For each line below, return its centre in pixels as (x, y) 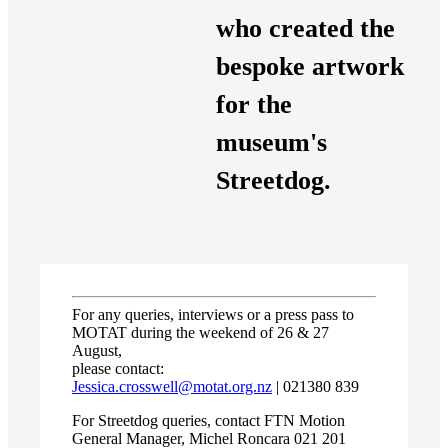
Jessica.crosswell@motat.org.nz (172, 386)
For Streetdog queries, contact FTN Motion (208, 420)
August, (97, 350)
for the (254, 104)
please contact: (118, 368)
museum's (271, 142)
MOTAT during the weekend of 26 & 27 (200, 332)
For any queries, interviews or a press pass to (213, 314)
